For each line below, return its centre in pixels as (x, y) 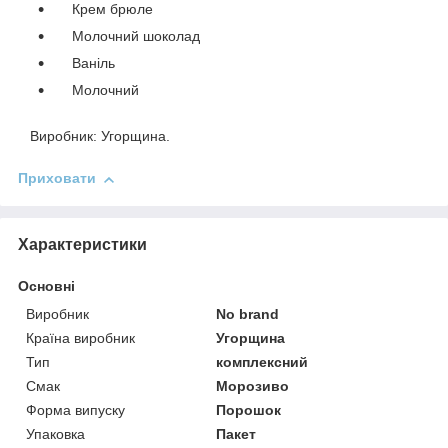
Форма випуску (75, 409)
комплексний (262, 361)
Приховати (57, 178)
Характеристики (82, 244)
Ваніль (83, 63)
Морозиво (253, 385)
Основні (46, 285)
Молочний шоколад (126, 36)
